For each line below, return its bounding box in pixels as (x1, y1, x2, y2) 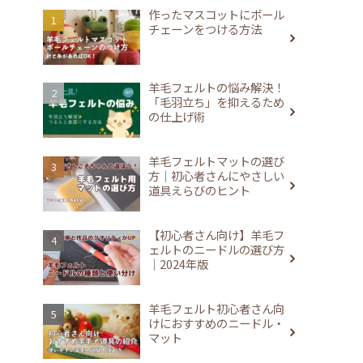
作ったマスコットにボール (148, 5, 284, 23)
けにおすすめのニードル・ (148, 314, 284, 331)
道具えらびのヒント (148, 181, 250, 199)
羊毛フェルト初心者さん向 (148, 299, 284, 317)
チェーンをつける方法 (148, 19, 262, 37)
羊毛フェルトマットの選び (148, 152, 284, 170)
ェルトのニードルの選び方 (148, 240, 284, 258)
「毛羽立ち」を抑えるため (148, 93, 284, 111)
